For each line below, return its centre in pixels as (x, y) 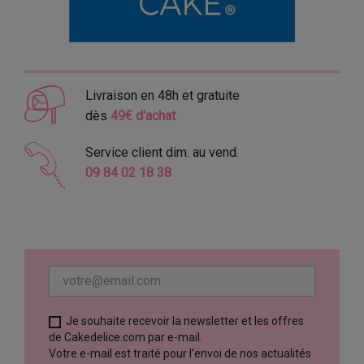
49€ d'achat (143, 116)
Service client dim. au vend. (162, 153)
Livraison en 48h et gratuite (162, 96)
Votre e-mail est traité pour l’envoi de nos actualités (180, 354)
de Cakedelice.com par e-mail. (126, 338)
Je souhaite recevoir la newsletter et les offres (185, 321)
